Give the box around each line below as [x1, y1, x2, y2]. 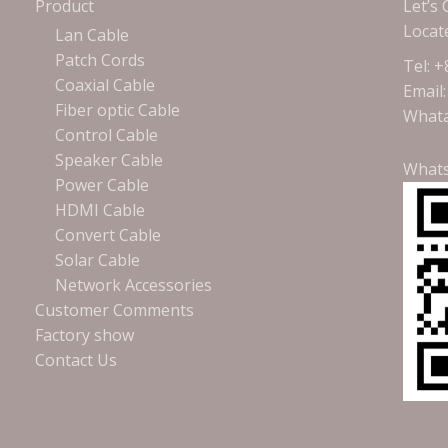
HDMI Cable [55, 198, 145, 221]
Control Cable [55, 123, 158, 146]
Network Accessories [55, 273, 212, 296]
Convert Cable [55, 223, 161, 246]
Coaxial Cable [55, 73, 155, 96]
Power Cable [55, 173, 149, 196]
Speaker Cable [55, 148, 163, 171]
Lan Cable [55, 23, 129, 46]
